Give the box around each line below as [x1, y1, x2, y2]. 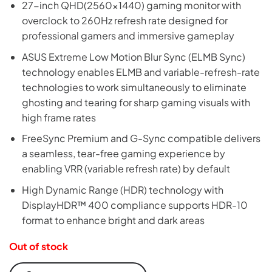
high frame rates [21, 110, 96, 124]
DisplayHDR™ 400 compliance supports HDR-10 [21, 198, 248, 211]
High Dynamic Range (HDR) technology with [21, 183, 223, 196]
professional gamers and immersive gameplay [21, 29, 234, 42]
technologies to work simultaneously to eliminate [21, 80, 246, 93]
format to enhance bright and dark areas [21, 213, 205, 226]
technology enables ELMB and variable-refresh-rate [21, 65, 260, 78]
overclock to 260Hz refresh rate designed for [21, 13, 228, 27]
